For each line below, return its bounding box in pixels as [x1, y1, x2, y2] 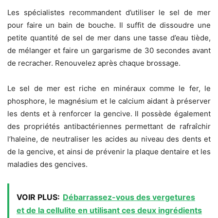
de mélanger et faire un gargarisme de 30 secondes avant [7, 46, 211, 55]
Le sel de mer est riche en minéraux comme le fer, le [7, 84, 211, 93]
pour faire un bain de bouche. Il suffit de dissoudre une [7, 20, 211, 30]
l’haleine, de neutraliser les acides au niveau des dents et [7, 134, 211, 144]
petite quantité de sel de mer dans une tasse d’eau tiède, [7, 33, 211, 43]
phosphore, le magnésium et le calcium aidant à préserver [7, 96, 211, 106]
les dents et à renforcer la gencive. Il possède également [7, 109, 211, 119]
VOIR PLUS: [17, 192, 60, 202]
